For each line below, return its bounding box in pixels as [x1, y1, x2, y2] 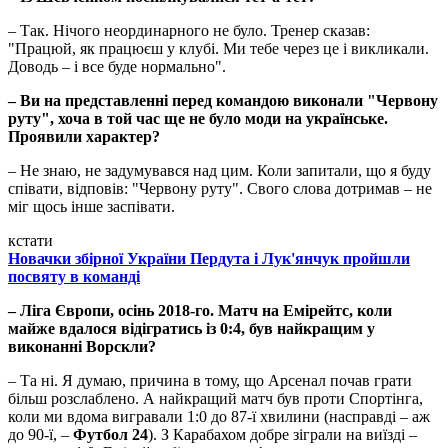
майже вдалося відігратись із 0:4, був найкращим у [8, 320, 375, 338]
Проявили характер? [8, 128, 160, 146]
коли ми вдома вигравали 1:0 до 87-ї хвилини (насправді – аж [8, 408, 430, 426]
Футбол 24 [73, 426, 148, 444]
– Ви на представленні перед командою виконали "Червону [8, 92, 438, 110]
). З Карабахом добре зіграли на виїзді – [148, 426, 417, 444]
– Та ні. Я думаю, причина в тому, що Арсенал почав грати [8, 372, 412, 390]
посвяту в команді [8, 268, 140, 286]
